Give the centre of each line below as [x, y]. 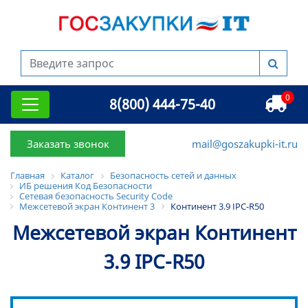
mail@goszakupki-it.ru [245, 144]
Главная [27, 176]
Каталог [77, 176]
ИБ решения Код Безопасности [86, 186]
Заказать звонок [68, 144]
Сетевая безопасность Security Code [96, 196]
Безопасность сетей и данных [173, 176]
